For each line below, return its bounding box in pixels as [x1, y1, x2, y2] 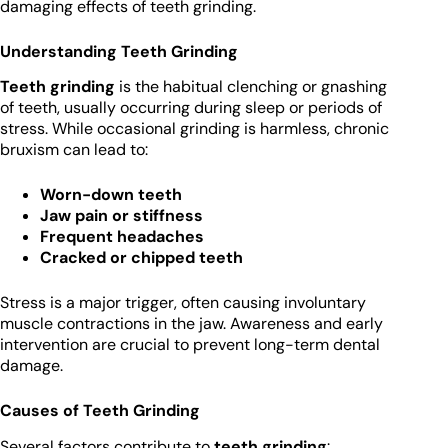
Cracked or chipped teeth [40, 247, 243, 269]
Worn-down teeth [40, 184, 182, 206]
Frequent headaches [40, 226, 204, 248]
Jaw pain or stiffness [40, 205, 203, 227]
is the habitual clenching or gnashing [115, 76, 387, 98]
